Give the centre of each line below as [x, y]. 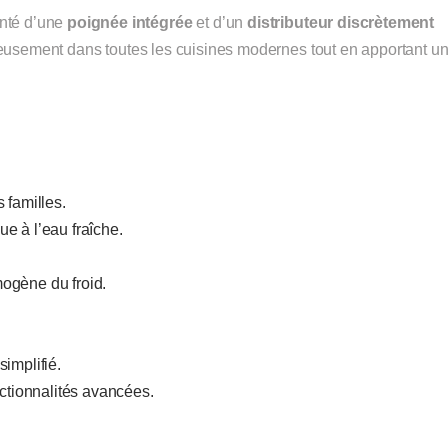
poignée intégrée [130, 23]
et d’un [220, 23]
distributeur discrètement [341, 23]
